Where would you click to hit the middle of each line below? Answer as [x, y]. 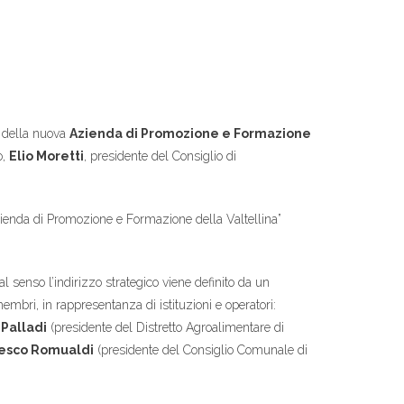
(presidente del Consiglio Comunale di [201, 350]
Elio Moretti [46, 156]
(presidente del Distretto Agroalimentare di [165, 327]
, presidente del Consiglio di [160, 156]
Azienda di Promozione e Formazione [190, 133]
